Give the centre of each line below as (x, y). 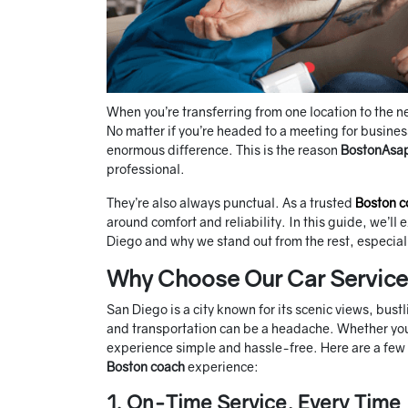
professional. (147, 169)
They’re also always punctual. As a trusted (231, 203)
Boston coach (146, 367)
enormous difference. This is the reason (224, 150)
